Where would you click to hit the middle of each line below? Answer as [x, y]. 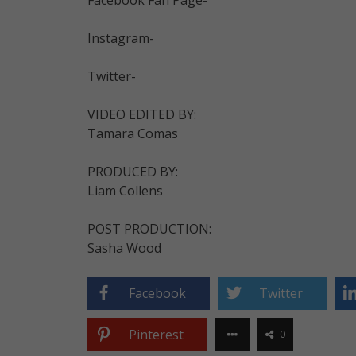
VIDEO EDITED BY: [141, 114]
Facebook [157, 293]
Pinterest [156, 334]
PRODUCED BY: [132, 171]
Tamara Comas [132, 133]
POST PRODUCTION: [149, 228]
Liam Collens [125, 190]
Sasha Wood [124, 248]
